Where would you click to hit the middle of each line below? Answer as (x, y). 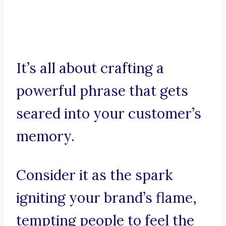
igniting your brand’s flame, (106, 198)
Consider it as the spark (94, 175)
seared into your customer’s (109, 114)
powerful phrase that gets (102, 91)
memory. (45, 136)
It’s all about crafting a (90, 68)
